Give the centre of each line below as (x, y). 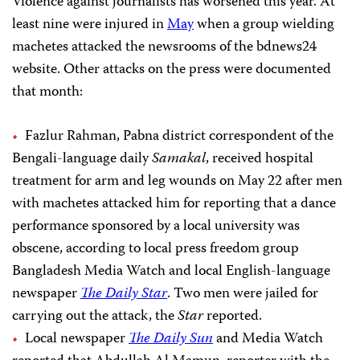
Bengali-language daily (82, 160)
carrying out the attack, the (95, 317)
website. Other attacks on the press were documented (172, 70)
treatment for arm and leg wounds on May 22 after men (177, 182)
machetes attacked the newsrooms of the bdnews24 (164, 48)
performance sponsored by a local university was (156, 227)
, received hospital (260, 160)
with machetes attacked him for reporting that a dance (174, 205)
